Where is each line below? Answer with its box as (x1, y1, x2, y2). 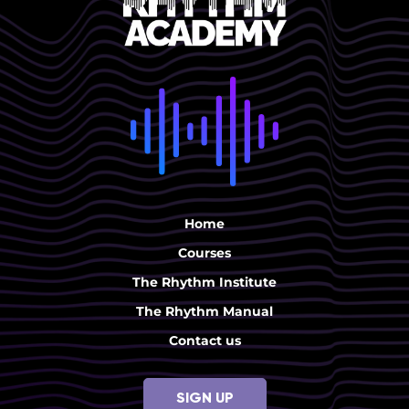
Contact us (168, 331, 241, 349)
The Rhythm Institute (132, 273, 277, 290)
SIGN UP (175, 388, 234, 406)
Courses (178, 244, 231, 261)
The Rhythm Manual (136, 302, 273, 320)
